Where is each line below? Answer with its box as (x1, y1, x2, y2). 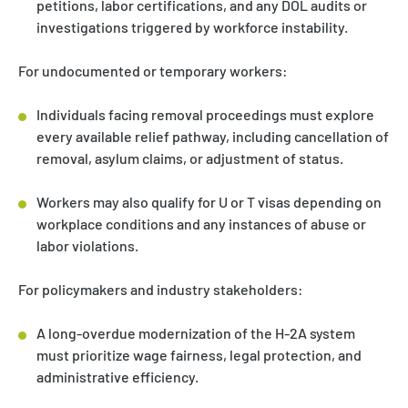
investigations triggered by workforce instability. (36, 17, 348, 36)
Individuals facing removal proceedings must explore (36, 105, 374, 123)
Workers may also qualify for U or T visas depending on (36, 192, 382, 210)
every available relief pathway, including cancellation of (36, 127, 389, 145)
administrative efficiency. (36, 367, 199, 385)
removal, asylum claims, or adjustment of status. (36, 148, 343, 167)
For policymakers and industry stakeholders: (18, 280, 303, 298)
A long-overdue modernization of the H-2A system (36, 323, 355, 342)
